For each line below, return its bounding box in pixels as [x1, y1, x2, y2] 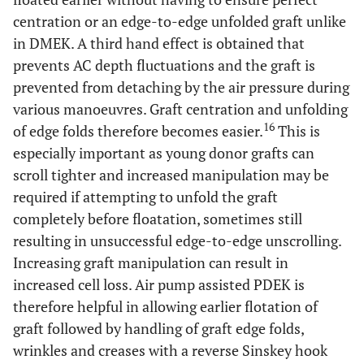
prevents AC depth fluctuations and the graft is [13, 54, 315, 75]
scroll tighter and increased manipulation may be [13, 164, 329, 184]
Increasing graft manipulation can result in [13, 252, 288, 272]
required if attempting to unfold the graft [13, 186, 278, 206]
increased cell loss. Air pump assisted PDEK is [13, 274, 305, 294]
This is [275, 120, 320, 141]
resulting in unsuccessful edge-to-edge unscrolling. [13, 230, 341, 250]
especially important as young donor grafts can [13, 142, 314, 162]
